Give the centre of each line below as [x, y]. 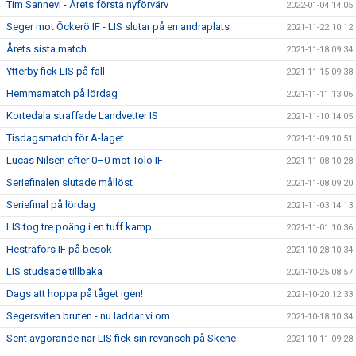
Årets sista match [46, 49]
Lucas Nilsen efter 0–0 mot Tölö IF [85, 161]
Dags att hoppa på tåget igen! [75, 294]
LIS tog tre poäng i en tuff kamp [79, 227]
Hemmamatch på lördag [62, 94]
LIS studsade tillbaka [54, 272]
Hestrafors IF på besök [59, 250]
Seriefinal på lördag [51, 205]
